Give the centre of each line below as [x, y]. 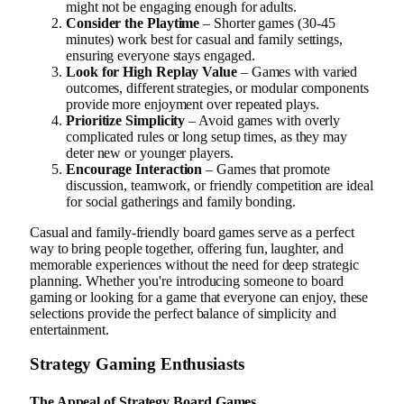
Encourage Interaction [134, 169]
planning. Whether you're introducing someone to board [187, 280]
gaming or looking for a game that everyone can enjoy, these [199, 297]
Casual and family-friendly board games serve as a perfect [192, 232]
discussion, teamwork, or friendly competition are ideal [220, 185]
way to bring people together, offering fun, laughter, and [187, 248]
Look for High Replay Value [151, 71]
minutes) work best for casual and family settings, [205, 39]
